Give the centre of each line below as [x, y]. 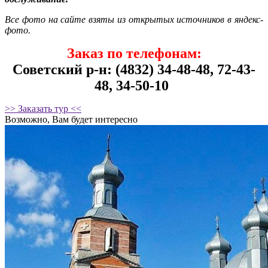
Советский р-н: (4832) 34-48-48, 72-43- [134, 69]
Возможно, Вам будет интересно [71, 119]
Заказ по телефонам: [134, 53]
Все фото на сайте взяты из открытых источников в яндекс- [134, 19]
